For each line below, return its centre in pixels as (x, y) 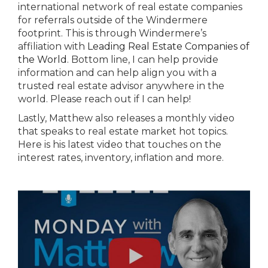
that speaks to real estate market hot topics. (124, 132)
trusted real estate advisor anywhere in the (121, 86)
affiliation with (53, 47)
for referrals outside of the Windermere (113, 20)
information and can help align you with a (117, 73)
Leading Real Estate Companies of (168, 47)
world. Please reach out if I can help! (104, 99)
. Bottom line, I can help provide (143, 60)
